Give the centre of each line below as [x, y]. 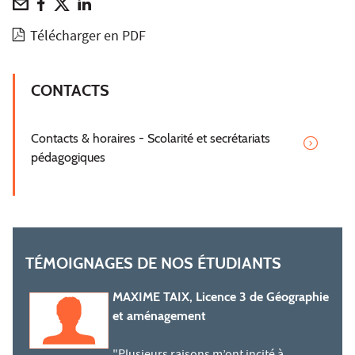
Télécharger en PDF [88, 38]
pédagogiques [68, 158]
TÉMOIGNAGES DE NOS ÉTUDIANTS [153, 263]
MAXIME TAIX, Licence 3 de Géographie [221, 297]
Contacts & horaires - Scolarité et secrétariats [151, 139]
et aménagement [159, 316]
